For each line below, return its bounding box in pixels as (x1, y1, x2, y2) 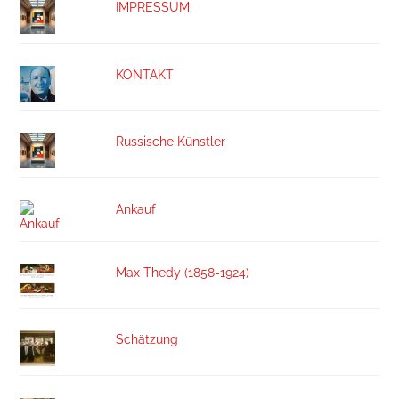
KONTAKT (115, 66, 174, 82)
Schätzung (115, 331, 178, 347)
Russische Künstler (115, 134, 225, 150)
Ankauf (115, 200, 156, 216)
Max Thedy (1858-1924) (115, 264, 249, 280)
